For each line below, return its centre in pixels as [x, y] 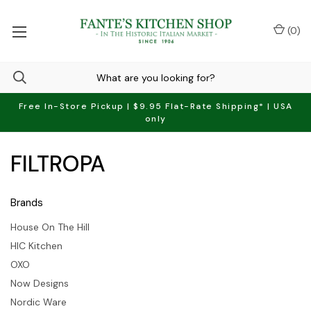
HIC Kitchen [36, 245]
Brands [27, 203]
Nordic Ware [39, 302]
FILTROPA [58, 164]
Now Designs [40, 283]
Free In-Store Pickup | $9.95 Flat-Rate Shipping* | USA [155, 106]
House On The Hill [50, 227]
